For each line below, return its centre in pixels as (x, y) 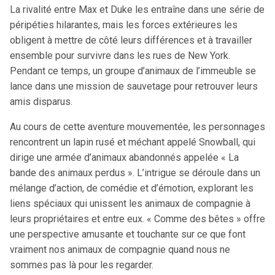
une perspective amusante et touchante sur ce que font (128, 234)
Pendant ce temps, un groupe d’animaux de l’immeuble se (133, 71)
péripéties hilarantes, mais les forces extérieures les (124, 25)
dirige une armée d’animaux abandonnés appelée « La (124, 158)
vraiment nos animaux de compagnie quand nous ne (120, 250)
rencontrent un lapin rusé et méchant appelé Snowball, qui (133, 142)
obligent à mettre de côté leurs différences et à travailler (131, 41)
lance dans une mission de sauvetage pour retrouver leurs (134, 87)
